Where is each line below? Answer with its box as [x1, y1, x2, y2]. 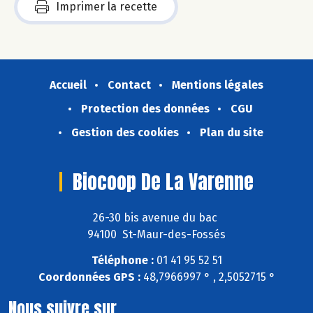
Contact [108, 78, 151, 92]
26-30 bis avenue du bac [93, 211, 220, 225]
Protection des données [81, 102, 210, 116]
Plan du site [199, 126, 263, 140]
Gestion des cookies [71, 126, 179, 140]
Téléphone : [91, 253, 154, 267]
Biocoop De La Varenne [73, 167, 254, 197]
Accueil [50, 78, 87, 92]
